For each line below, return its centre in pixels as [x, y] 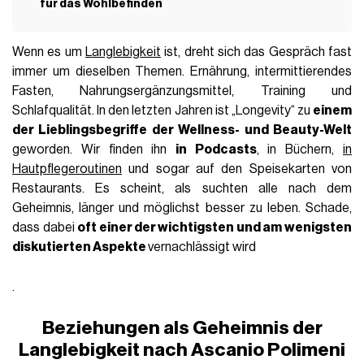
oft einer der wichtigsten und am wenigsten [214, 227]
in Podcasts [216, 149]
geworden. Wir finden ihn [94, 149]
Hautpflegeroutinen [67, 169]
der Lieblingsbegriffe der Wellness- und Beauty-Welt [182, 130]
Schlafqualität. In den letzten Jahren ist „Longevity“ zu [162, 110]
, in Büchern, [299, 149]
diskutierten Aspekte [80, 247]
